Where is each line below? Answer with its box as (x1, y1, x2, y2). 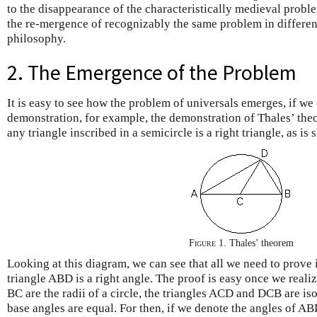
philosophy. (7, 31, 66, 45)
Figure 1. (189, 238, 227, 249)
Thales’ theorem (226, 238, 294, 249)
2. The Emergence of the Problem (7, 59, 296, 86)
